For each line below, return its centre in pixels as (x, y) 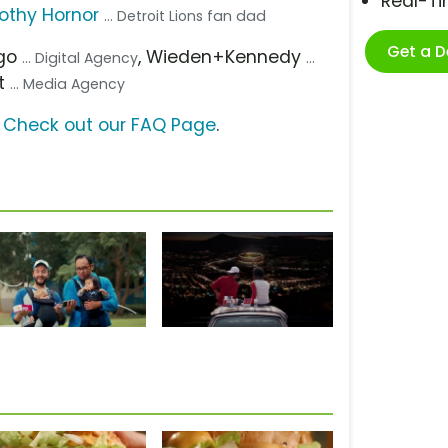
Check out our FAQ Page (109, 124)
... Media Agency (68, 83)
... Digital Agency (80, 57)
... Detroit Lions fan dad (185, 15)
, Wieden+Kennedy (222, 56)
